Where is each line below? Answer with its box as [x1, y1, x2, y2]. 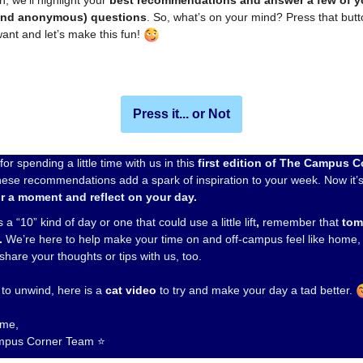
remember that [259, 216, 342, 228]
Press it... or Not [133, 107, 230, 121]
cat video [105, 284, 156, 297]
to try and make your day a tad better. [160, 284, 356, 297]
